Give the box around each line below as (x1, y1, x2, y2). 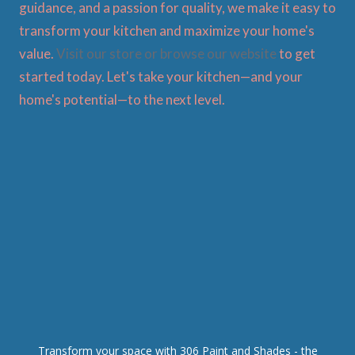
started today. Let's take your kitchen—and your (19, 67, 303, 85)
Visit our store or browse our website (54, 44, 277, 62)
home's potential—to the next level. (19, 90, 225, 108)
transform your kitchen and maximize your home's (19, 21, 315, 39)
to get (277, 44, 315, 62)
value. (19, 44, 54, 62)
